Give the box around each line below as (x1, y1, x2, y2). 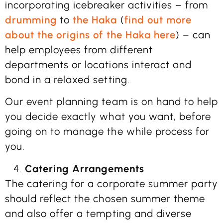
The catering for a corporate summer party (5, 177, 218, 190)
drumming (5, 14, 57, 26)
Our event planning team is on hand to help (5, 96, 219, 108)
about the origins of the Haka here (5, 29, 176, 41)
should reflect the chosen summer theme (5, 192, 205, 205)
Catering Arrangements (25, 162, 145, 175)
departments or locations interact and (5, 59, 192, 71)
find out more (124, 14, 192, 26)
